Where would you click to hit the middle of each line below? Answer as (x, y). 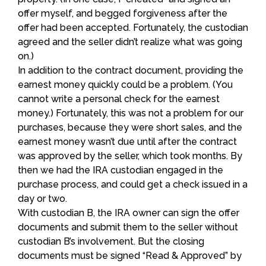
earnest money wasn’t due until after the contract (127, 141)
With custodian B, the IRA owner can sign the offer (129, 213)
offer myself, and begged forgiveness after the (123, 13)
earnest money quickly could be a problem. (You (125, 84)
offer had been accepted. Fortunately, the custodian (133, 27)
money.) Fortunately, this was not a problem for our (131, 113)
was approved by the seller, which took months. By (130, 156)
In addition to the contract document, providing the (131, 70)
